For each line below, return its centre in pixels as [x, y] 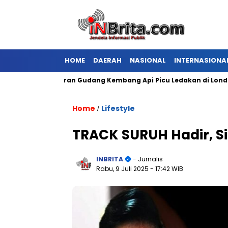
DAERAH [107, 60]
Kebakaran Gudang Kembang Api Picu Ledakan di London [114, 80]
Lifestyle [118, 108]
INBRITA [110, 159]
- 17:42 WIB [167, 169]
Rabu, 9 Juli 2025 [123, 169]
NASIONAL [148, 60]
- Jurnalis [147, 159]
